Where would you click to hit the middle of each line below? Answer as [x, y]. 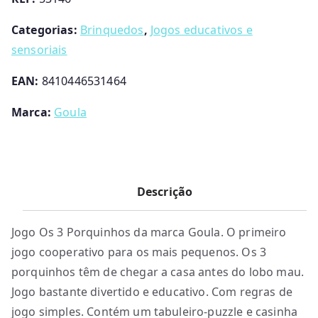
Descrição [165, 192]
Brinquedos [112, 30]
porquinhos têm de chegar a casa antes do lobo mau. [158, 272]
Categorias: [46, 30]
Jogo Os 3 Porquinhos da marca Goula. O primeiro [149, 232]
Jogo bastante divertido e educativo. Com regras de [152, 292]
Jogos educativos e [201, 30]
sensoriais [39, 50]
